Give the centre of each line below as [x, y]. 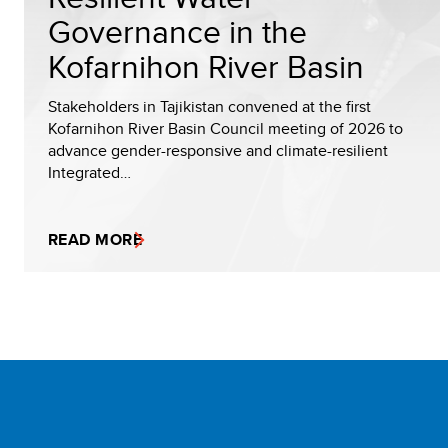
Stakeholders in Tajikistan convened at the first [209, 106]
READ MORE [95, 239]
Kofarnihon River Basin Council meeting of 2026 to [225, 128]
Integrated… [89, 172]
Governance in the [177, 31]
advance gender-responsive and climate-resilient [218, 150]
